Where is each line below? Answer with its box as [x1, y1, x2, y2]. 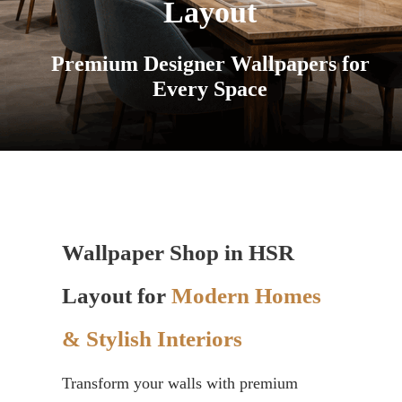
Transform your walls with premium [62, 374, 298, 392]
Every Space [153, 77, 267, 100]
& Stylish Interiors [62, 327, 242, 351]
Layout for [62, 284, 171, 308]
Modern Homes [171, 284, 321, 308]
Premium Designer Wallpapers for [50, 52, 370, 75]
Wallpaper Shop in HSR [62, 240, 294, 265]
